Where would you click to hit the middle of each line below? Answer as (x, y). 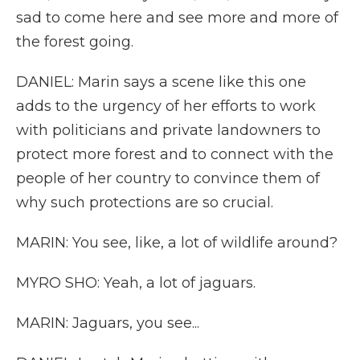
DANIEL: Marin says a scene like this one (161, 82)
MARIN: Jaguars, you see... (108, 323)
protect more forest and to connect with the (175, 154)
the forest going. (75, 42)
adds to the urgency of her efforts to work (166, 106)
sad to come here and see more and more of (177, 18)
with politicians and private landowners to (168, 130)
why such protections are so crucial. (145, 202)
